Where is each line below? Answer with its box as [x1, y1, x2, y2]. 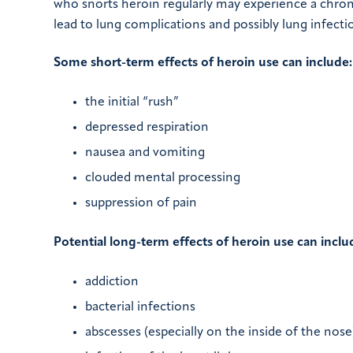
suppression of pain [85, 197, 197, 210]
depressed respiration [85, 121, 209, 135]
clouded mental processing [85, 172, 240, 185]
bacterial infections [85, 301, 195, 314]
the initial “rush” [85, 96, 179, 110]
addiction [85, 276, 139, 289]
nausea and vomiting [85, 147, 205, 160]
